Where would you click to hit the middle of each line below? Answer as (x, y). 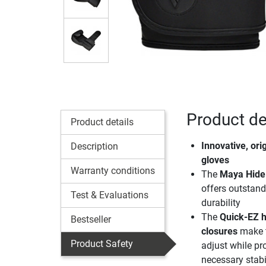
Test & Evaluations (110, 195)
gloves (215, 160)
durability (221, 202)
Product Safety (102, 243)
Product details (102, 122)
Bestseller (91, 219)
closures (219, 231)
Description (94, 146)
